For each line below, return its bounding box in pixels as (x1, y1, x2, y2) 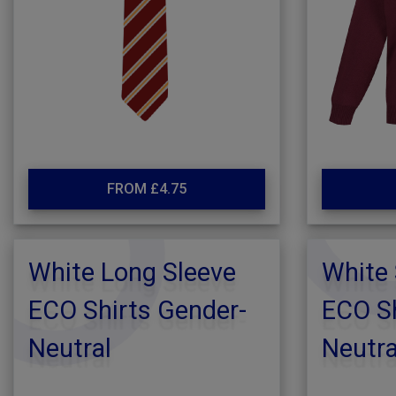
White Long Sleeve (28, 257, 236, 287)
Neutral (28, 333, 111, 363)
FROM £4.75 (106, 180, 187, 197)
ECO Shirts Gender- (28, 295, 247, 325)
